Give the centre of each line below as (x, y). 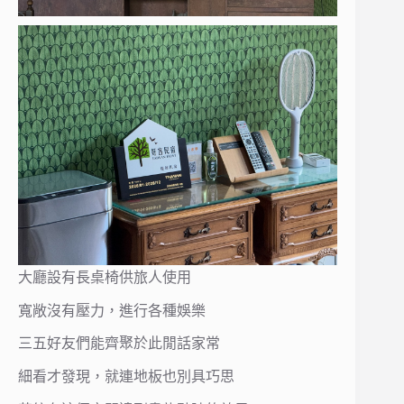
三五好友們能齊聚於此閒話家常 (119, 344)
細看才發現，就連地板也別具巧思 (126, 377)
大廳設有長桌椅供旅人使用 (105, 277)
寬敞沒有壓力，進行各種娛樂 (112, 310)
